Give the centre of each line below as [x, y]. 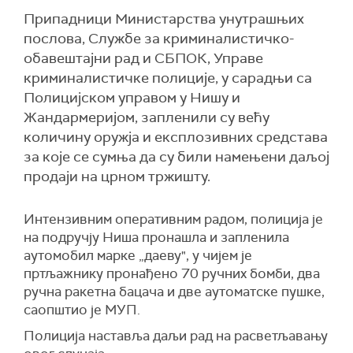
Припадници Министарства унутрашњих [164, 19]
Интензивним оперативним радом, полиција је [173, 219]
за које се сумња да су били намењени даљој [176, 157]
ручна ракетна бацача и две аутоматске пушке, [174, 292]
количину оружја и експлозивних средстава [176, 137]
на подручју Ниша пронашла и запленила [156, 237]
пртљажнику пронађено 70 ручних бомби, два [172, 273]
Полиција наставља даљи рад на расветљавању [176, 336]
